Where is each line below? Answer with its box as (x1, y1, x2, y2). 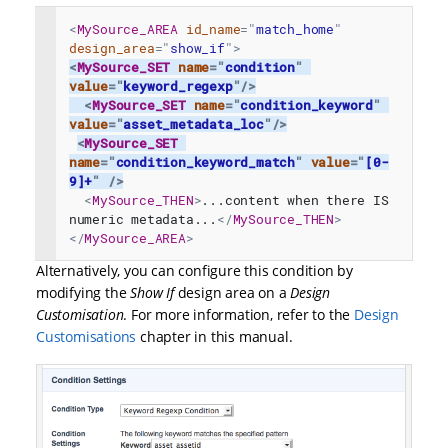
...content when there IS (201, 191, 389, 208)
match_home (256, 20, 335, 37)
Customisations (36, 327, 137, 347)
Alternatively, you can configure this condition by (36, 261, 353, 281)
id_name (185, 20, 241, 37)
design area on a (177, 283, 291, 303)
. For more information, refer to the (123, 305, 355, 325)
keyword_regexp (123, 77, 233, 94)
